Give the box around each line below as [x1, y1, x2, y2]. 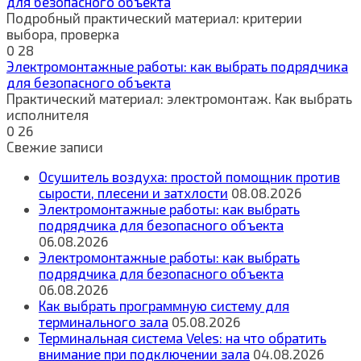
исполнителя [6, 106, 89, 122]
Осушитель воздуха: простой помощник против [39, 168, 340, 185]
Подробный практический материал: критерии [6, 9, 302, 26]
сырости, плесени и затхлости [39, 184, 228, 201]
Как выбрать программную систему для [39, 297, 289, 313]
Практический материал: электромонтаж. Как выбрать [6, 89, 352, 106]
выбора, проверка [6, 25, 119, 42]
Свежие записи [6, 138, 103, 155]
